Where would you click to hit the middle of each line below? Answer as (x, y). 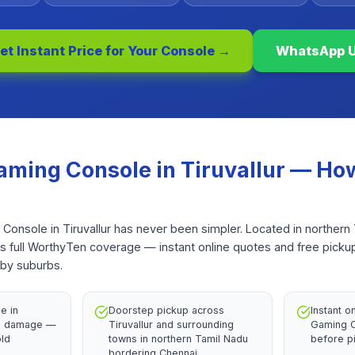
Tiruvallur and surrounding (172, 325)
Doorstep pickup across (167, 311)
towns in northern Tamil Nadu (179, 339)
